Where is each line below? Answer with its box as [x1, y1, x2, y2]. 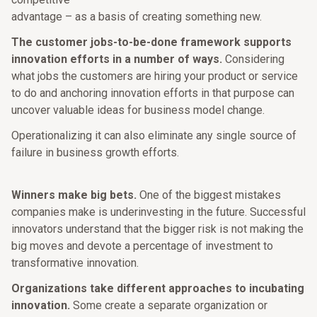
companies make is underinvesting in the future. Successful [11, 205, 306, 219]
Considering [222, 52, 284, 66]
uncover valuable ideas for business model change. [11, 103, 265, 117]
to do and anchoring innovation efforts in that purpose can [11, 86, 294, 100]
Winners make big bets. [11, 188, 137, 202]
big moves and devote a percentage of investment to [11, 239, 273, 253]
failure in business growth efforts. [11, 146, 179, 159]
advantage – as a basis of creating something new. [11, 10, 262, 23]
